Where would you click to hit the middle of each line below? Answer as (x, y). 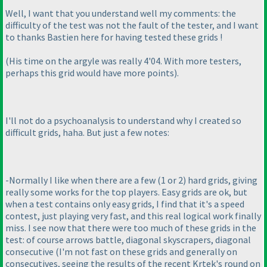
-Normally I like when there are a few (81, 180)
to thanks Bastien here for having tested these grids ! (114, 37)
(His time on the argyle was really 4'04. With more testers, (123, 60)
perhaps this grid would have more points (90, 72)
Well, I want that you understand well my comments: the (121, 13)
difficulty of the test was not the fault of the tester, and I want (132, 25)
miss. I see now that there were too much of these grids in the (131, 227)
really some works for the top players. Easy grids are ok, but (126, 192)
